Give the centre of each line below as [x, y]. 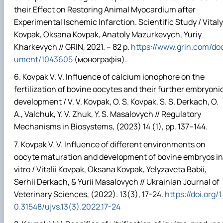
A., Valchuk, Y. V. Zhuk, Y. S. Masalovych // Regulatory [108, 114]
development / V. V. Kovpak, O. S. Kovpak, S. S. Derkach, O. [116, 102]
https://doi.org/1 [193, 194]
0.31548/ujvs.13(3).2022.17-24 [67, 206]
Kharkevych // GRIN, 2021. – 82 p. [72, 47]
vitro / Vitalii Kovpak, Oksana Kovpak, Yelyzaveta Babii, [110, 169]
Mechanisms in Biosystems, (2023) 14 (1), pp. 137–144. [111, 127]
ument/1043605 [43, 59]
